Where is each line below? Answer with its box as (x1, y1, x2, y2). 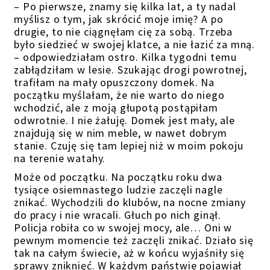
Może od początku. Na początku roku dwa (14, 170, 223, 184)
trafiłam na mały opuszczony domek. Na (14, 75, 215, 89)
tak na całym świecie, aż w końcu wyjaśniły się (14, 246, 245, 260)
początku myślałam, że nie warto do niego (14, 88, 225, 102)
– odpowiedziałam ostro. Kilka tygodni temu (14, 50, 237, 64)
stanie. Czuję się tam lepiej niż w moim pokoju (14, 139, 243, 152)
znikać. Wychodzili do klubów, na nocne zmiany (14, 195, 246, 209)
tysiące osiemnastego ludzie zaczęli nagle (14, 183, 223, 196)
